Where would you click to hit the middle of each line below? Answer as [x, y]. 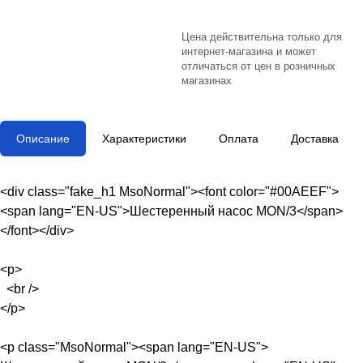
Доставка [315, 139]
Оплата [239, 139]
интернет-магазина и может [249, 51]
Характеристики [144, 139]
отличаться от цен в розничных [258, 66]
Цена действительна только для [262, 37]
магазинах [207, 81]
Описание [43, 139]
